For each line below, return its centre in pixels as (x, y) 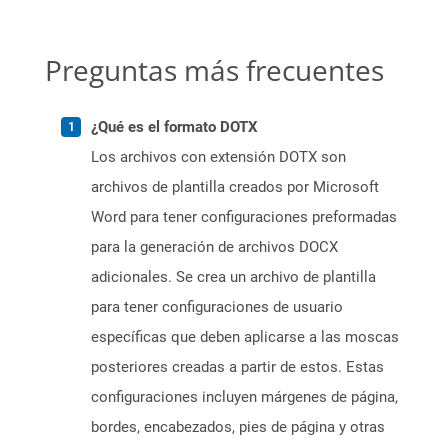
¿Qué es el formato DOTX (174, 127)
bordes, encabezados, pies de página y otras (238, 427)
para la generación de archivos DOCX (214, 247)
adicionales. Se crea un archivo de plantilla (233, 277)
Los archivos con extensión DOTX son (218, 157)
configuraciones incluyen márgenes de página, (244, 397)
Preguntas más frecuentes (214, 70)
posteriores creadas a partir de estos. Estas (237, 367)
